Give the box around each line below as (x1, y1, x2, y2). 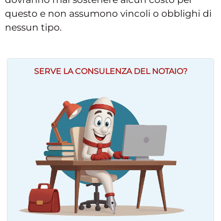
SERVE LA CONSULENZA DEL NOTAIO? (34, 66, 187, 76)
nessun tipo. (5, 21, 62, 33)
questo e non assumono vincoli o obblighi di (5, 7, 212, 19)
